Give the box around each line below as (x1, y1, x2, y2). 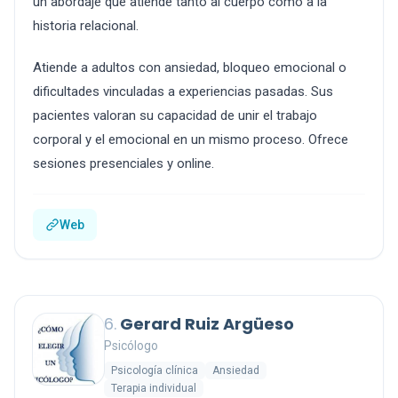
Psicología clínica (111, 364, 198, 377)
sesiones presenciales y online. (33, 155, 214, 171)
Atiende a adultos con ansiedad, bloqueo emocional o (33, 60, 346, 76)
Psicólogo (104, 338, 158, 353)
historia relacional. (33, 18, 139, 34)
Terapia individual (111, 382, 196, 394)
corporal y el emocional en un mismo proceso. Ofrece (33, 131, 348, 147)
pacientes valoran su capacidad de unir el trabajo (33, 107, 317, 123)
